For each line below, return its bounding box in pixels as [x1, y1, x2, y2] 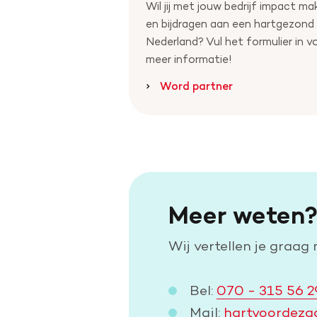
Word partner [160, 79, 233, 93]
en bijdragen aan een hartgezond [146, 17, 314, 31]
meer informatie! [146, 52, 232, 67]
